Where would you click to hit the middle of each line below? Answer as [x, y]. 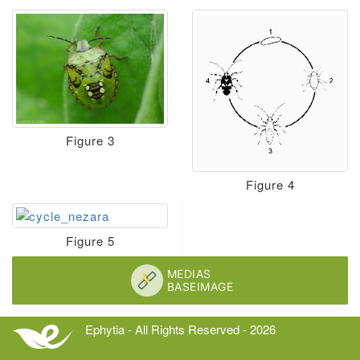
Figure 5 [90, 240]
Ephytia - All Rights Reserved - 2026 [180, 329]
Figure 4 [270, 184]
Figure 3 [90, 140]
